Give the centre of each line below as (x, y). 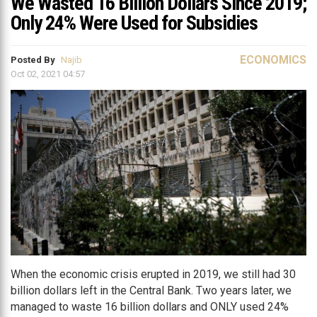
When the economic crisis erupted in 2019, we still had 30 (153, 275)
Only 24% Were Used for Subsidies (134, 23)
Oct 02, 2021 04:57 (48, 74)
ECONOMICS (273, 60)
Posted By (34, 60)
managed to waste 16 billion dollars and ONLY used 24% (150, 307)
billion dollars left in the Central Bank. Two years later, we (151, 291)
